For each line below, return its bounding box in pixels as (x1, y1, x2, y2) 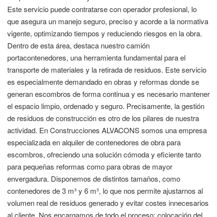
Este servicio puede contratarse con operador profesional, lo (7, 4, 197, 14)
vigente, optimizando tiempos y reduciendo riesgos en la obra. (7, 28, 202, 38)
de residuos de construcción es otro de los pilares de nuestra (7, 113, 199, 123)
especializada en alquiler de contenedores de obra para (7, 137, 181, 147)
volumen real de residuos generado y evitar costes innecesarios (7, 198, 209, 208)
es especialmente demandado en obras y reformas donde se (7, 77, 199, 87)
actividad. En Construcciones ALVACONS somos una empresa (7, 125, 207, 135)
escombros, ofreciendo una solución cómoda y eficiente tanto (7, 149, 201, 159)
